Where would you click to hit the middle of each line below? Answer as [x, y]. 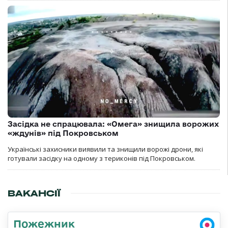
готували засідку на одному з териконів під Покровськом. [102, 158]
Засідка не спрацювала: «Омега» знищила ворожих [113, 124]
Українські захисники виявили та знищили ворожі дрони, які [105, 149]
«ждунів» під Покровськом [63, 133]
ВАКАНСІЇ [34, 193]
